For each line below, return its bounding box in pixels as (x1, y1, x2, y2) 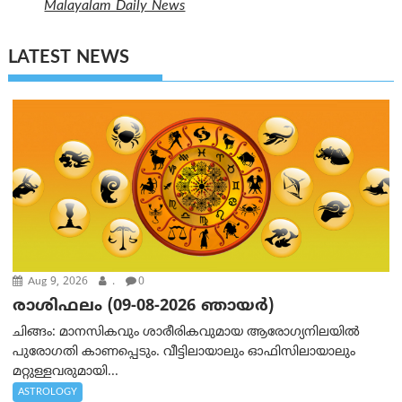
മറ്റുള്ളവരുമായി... (13, 364, 119, 380)
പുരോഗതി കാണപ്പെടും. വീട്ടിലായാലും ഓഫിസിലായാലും (13, 345, 356, 361)
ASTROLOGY (18, 386, 78, 399)
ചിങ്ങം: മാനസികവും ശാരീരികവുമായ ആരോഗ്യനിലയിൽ (13, 325, 361, 341)
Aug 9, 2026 (24, 275, 89, 290)
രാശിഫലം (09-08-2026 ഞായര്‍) (13, 296, 275, 318)
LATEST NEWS (8, 48, 130, 71)
